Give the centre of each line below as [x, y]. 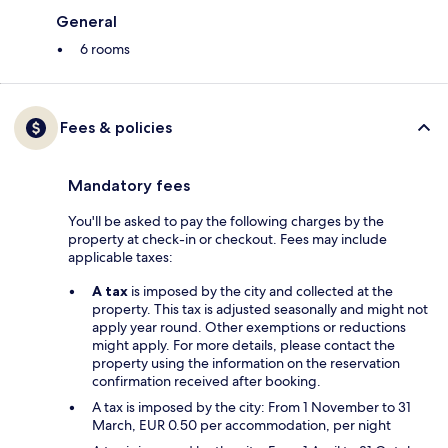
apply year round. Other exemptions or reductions [249, 327]
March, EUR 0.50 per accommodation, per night [241, 425]
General [86, 22]
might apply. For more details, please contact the [243, 345]
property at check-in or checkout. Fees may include [227, 239]
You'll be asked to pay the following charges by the [226, 221]
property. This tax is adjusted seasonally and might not [260, 309]
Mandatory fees [129, 186]
